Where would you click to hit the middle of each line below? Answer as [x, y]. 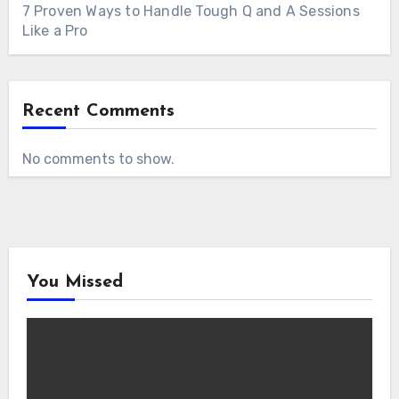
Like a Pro [55, 31]
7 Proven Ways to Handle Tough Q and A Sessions [191, 12]
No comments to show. [98, 159]
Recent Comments [98, 112]
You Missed [74, 283]
